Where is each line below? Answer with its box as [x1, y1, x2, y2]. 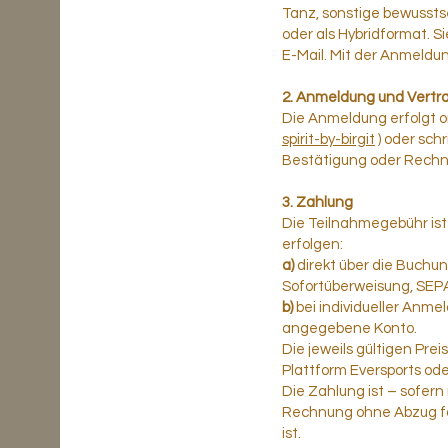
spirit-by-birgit [282, 132, 375, 147]
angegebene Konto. [282, 321, 417, 336]
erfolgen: [282, 237, 343, 252]
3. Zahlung [282, 195, 353, 210]
